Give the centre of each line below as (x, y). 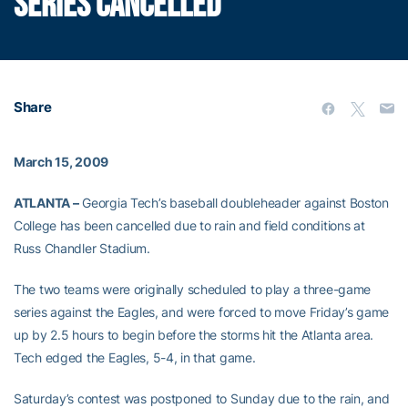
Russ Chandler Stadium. (82, 248)
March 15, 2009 (61, 162)
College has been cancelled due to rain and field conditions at (189, 225)
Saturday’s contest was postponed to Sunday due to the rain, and (202, 398)
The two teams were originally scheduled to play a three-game (193, 289)
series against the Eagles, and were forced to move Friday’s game (202, 312)
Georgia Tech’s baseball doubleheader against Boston (234, 203)
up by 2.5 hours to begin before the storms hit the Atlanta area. (194, 335)
